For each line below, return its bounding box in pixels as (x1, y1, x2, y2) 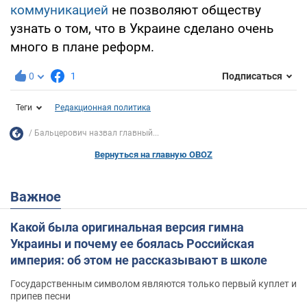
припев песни (10, 290, 71, 302)
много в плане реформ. (10, 38, 154, 55)
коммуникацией (10, 1, 108, 18)
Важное (19, 188, 61, 205)
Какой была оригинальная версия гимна (10, 219, 244, 234)
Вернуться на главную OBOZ (95, 149, 212, 160)
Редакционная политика (55, 102, 151, 112)
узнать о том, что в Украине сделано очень (10, 20, 273, 36)
